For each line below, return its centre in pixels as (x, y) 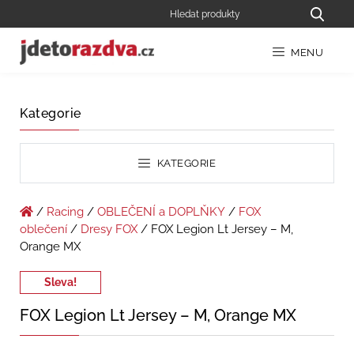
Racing (65, 212)
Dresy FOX (109, 230)
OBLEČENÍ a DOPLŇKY (161, 212)
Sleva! (60, 282)
